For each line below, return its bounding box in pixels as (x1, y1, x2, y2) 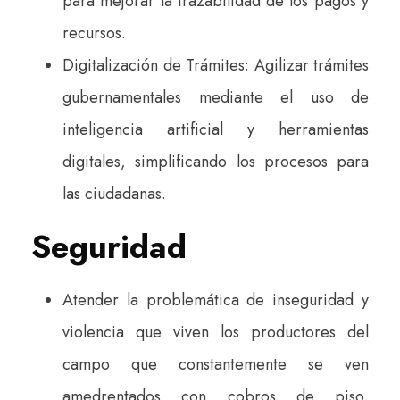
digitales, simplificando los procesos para (62, 149, 369, 173)
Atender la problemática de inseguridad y (62, 287, 369, 312)
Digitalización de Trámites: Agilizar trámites (62, 53, 369, 77)
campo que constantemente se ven (62, 352, 369, 376)
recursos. (62, 21, 126, 45)
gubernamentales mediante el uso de (62, 85, 369, 109)
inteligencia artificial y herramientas (62, 117, 369, 141)
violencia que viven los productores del (62, 320, 369, 344)
